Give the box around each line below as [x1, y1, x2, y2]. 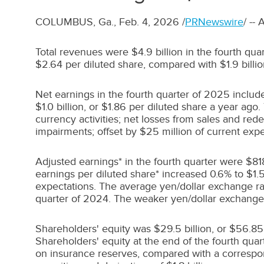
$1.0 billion [35, 101, 84, 113]
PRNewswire [185, 16, 243, 28]
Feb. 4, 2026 [119, 16, 179, 28]
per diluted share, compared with [62, 58, 220, 70]
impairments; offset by [35, 126, 140, 137]
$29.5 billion [154, 223, 212, 235]
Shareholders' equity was [35, 223, 154, 235]
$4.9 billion [131, 46, 183, 58]
